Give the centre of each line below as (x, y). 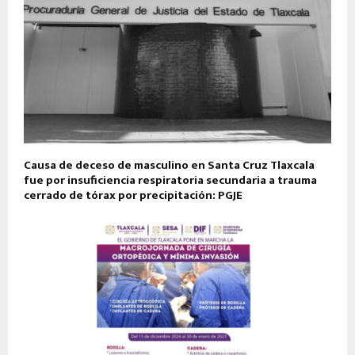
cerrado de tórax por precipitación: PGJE (133, 195)
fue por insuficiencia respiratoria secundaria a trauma (170, 180)
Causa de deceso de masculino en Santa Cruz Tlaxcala (169, 165)
